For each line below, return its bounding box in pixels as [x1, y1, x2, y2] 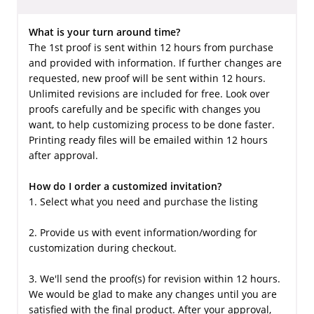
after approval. [28, 148, 98, 162]
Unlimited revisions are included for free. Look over [28, 86, 270, 100]
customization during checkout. [28, 240, 177, 254]
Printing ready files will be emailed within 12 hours [28, 132, 268, 146]
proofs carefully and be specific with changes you [28, 102, 261, 116]
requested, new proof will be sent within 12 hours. [28, 71, 266, 85]
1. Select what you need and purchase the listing [28, 194, 258, 208]
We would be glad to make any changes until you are [28, 287, 277, 301]
